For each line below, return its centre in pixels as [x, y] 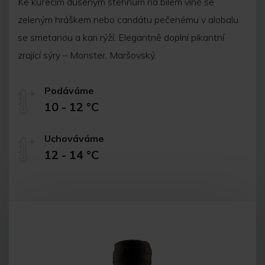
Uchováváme [74, 138]
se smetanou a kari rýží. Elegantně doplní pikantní [121, 37]
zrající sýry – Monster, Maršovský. [87, 55]
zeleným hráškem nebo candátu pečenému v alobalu [128, 20]
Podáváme [69, 91]
